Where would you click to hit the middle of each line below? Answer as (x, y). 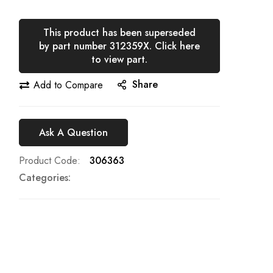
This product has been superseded (119, 32)
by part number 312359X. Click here (119, 46)
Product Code (48, 161)
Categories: (45, 178)
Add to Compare (68, 85)
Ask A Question (73, 132)
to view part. (119, 59)
